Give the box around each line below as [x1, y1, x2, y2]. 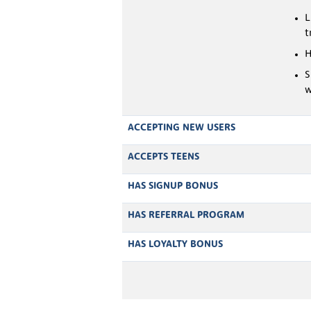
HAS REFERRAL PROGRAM [128, 210, 244, 220]
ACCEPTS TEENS [128, 152, 199, 162]
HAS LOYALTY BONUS [128, 239, 223, 249]
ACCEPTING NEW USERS [128, 123, 235, 133]
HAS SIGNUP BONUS [128, 181, 218, 191]
